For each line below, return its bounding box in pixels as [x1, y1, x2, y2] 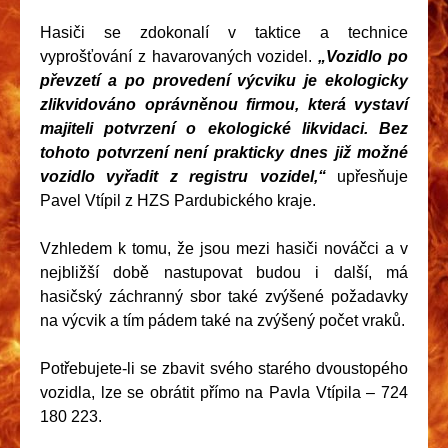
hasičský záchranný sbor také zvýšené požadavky [40, 287, 408, 305]
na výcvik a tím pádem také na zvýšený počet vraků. [40, 311, 405, 329]
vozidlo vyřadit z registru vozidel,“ [40, 167, 326, 185]
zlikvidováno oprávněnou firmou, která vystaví [40, 95, 408, 113]
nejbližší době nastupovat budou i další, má [40, 263, 408, 281]
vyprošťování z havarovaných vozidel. [40, 47, 319, 65]
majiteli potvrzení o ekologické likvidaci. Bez [40, 119, 408, 137]
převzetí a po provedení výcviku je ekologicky [40, 71, 408, 89]
